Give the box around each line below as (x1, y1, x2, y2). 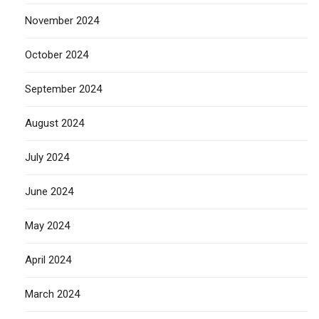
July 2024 (25, 150, 69, 164)
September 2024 (25, 82, 102, 95)
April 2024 (25, 253, 71, 266)
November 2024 (25, 14, 99, 27)
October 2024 (25, 48, 88, 61)
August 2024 (25, 116, 84, 130)
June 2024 (25, 184, 73, 198)
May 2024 (25, 219, 70, 232)
